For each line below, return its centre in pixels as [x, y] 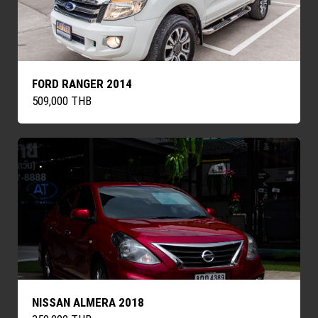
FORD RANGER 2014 [82, 83]
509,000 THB [61, 100]
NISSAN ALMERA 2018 [88, 302]
